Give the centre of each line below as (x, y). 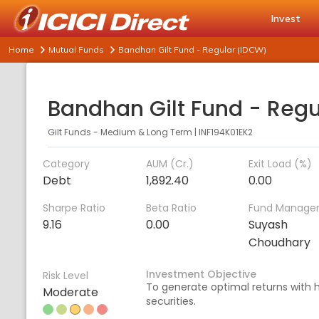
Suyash (268, 225)
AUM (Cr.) (169, 164)
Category (66, 164)
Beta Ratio (171, 208)
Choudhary (280, 242)
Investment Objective (201, 274)
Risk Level (66, 276)
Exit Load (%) (281, 164)
